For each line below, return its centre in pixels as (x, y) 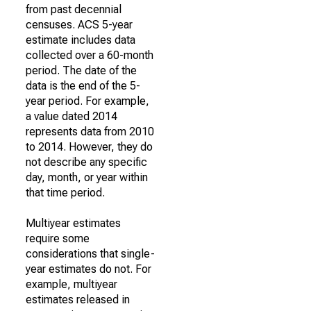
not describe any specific (86, 162)
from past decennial (74, 9)
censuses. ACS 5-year (79, 25)
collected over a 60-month (90, 55)
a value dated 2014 (72, 116)
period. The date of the (81, 70)
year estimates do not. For (89, 269)
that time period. (65, 193)
